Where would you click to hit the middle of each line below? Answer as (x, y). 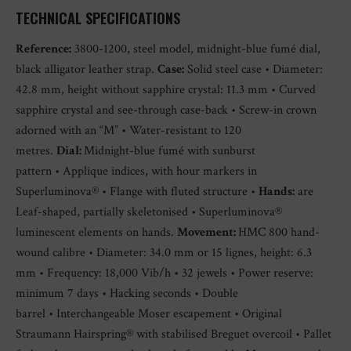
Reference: (43, 49)
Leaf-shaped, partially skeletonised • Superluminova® (149, 212)
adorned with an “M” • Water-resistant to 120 (128, 130)
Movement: (208, 232)
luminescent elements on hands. (96, 232)
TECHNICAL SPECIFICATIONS (98, 18)
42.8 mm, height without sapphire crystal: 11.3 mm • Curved (166, 90)
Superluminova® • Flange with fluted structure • (137, 192)
